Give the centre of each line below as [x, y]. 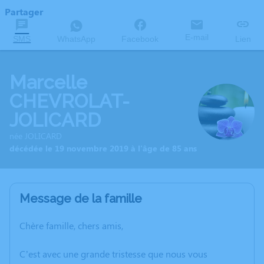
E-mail [197, 37]
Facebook [140, 39]
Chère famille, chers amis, [71, 225]
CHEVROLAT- [70, 101]
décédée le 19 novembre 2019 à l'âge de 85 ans [103, 148]
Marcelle [48, 82]
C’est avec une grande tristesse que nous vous [113, 254]
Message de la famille [81, 199]
